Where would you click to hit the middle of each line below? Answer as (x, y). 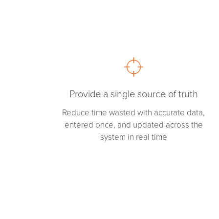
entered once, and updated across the (133, 125)
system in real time (133, 137)
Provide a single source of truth (133, 95)
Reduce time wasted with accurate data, (134, 113)
